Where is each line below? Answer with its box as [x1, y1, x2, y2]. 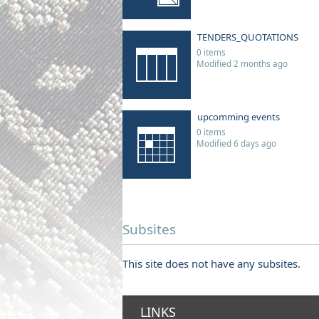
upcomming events [197, 110, 280, 123]
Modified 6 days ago [197, 137, 276, 149]
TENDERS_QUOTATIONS [197, 31, 298, 43]
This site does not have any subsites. [122, 256, 300, 271]
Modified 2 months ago [197, 58, 288, 69]
